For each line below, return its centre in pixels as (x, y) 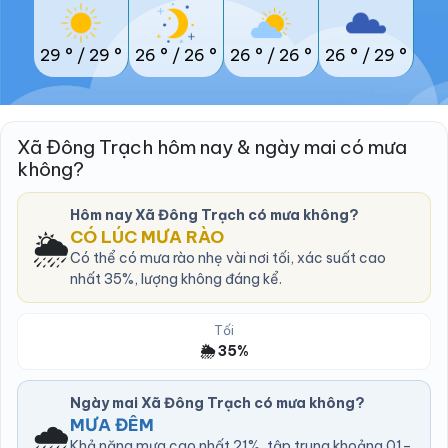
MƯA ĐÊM (112, 425)
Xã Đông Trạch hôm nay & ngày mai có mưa (212, 147)
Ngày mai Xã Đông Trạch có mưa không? (217, 403)
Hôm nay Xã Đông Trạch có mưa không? (214, 215)
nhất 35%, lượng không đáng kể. (176, 279)
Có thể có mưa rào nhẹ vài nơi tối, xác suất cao (228, 258)
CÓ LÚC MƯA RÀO (147, 237)
